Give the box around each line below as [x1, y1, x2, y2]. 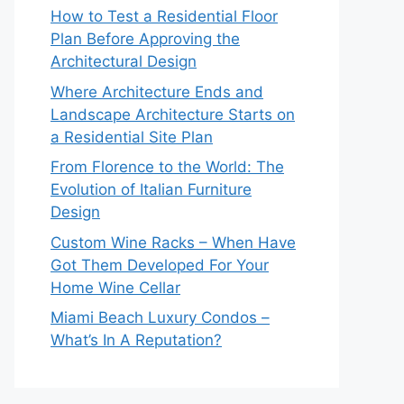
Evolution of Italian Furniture [50, 180, 252, 198]
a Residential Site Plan [50, 127, 213, 146]
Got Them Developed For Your [50, 255, 269, 274]
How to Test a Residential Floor [50, 7, 278, 25]
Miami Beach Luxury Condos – [50, 308, 270, 326]
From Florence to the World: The [50, 158, 284, 176]
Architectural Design [50, 52, 197, 70]
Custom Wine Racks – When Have [50, 233, 296, 252]
